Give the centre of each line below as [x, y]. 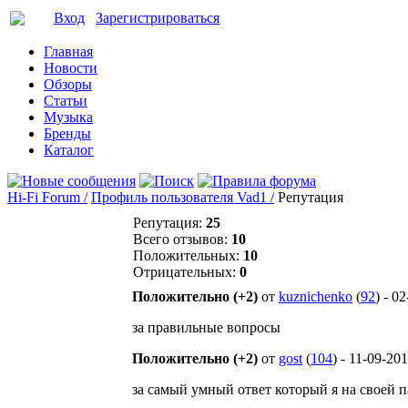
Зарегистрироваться [158, 18]
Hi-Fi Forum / [47, 197]
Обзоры [68, 84]
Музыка [68, 117]
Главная [68, 51]
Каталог [69, 150]
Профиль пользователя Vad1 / [183, 197]
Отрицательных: [186, 272]
